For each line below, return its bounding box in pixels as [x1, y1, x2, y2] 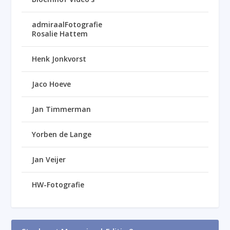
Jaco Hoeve [32, 79, 71, 89]
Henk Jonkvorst [32, 54, 87, 64]
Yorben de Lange [32, 129, 92, 140]
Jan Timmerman [32, 104, 91, 114]
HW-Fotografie [32, 180, 85, 190]
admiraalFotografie [32, 20, 103, 30]
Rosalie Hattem [32, 29, 88, 39]
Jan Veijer [32, 155, 66, 165]
